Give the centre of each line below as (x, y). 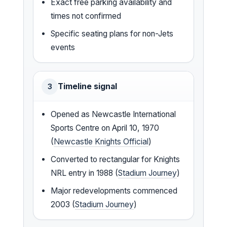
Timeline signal (87, 86)
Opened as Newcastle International (113, 114)
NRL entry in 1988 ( (85, 173)
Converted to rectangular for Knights (116, 159)
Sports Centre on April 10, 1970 (105, 128)
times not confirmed (86, 16)
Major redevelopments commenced (114, 191)
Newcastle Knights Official (101, 141)
